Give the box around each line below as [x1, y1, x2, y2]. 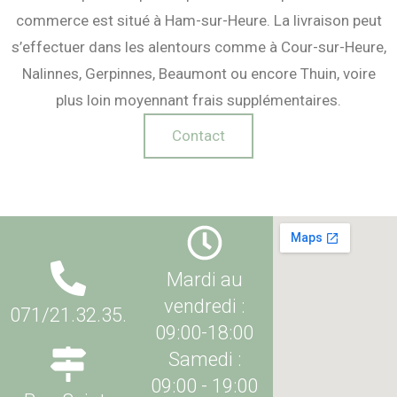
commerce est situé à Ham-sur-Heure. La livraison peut [15, 12, 382, 29]
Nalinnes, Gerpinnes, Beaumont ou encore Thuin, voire [21, 65, 376, 82]
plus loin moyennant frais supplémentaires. [56, 91, 341, 109]
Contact [172, 127, 225, 144]
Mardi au [166, 269, 243, 291]
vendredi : [164, 295, 245, 317]
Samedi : [167, 348, 241, 370]
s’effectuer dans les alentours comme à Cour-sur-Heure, [11, 38, 386, 56]
